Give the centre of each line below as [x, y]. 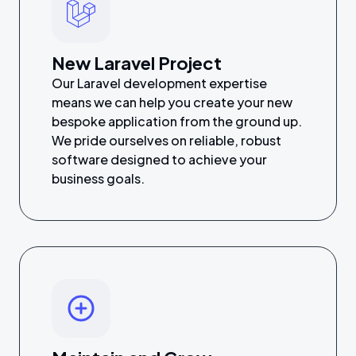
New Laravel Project [137, 63]
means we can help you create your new [172, 102]
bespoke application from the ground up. [177, 121]
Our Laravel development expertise [159, 83]
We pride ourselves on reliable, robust [166, 140]
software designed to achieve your [159, 159]
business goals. [98, 178]
